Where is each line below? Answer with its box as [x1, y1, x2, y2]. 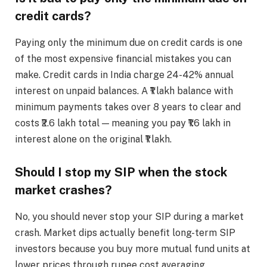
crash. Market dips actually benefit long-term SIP [15, 226, 235, 238]
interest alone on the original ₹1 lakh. [15, 133, 172, 145]
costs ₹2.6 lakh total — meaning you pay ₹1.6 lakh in [15, 117, 231, 129]
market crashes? [15, 183, 112, 198]
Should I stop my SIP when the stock [15, 165, 228, 180]
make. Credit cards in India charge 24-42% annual [15, 69, 234, 80]
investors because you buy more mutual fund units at [15, 243, 250, 254]
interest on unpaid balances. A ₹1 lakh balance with [15, 85, 233, 97]
